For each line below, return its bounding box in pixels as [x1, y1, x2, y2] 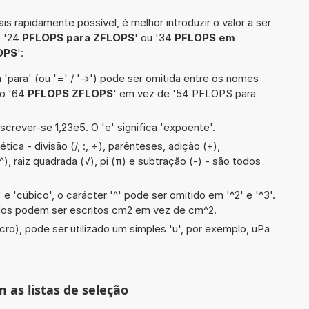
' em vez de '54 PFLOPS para [113, 86, 256, 100]
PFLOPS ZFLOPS [28, 86, 113, 100]
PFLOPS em [175, 30, 235, 44]
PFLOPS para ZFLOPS [22, 30, 134, 44]
